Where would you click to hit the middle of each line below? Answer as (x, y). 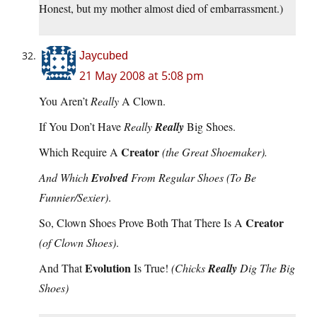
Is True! (151, 268)
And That (62, 268)
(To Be (241, 178)
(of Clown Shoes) (77, 243)
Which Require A (80, 152)
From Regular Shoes (177, 178)
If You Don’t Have (81, 127)
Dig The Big (266, 268)
